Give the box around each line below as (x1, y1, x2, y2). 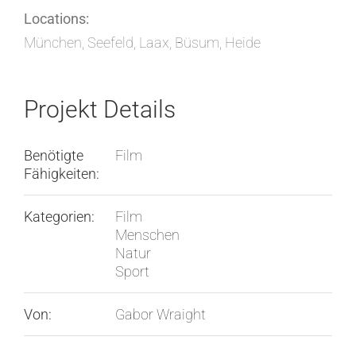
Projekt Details (24, 95, 176, 124)
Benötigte (24, 147, 83, 164)
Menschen (115, 226, 180, 244)
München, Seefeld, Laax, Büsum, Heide (24, 34, 261, 52)
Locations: (24, 10, 89, 28)
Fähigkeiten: (24, 165, 99, 183)
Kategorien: (24, 208, 95, 226)
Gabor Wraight (115, 306, 206, 323)
